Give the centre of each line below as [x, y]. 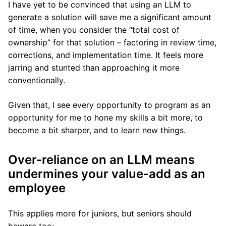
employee [37, 188]
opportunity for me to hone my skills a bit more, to [105, 118]
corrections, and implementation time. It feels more [106, 55]
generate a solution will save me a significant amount [110, 17]
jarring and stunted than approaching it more [94, 68]
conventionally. [37, 80]
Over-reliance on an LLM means [101, 160]
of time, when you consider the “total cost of [94, 30]
